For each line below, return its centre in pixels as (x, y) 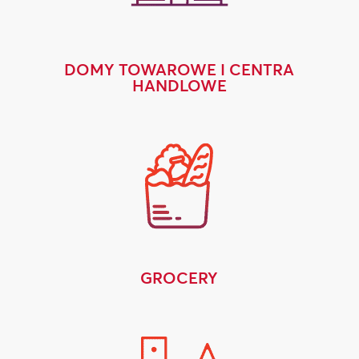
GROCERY (179, 277)
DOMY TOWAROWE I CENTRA (179, 69)
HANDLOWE (179, 85)
